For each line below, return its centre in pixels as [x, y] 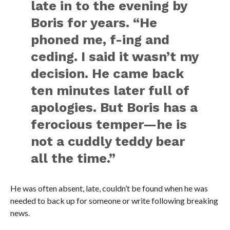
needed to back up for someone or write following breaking [114, 200]
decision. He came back [108, 73]
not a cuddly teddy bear [108, 141]
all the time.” [73, 158]
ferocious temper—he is [109, 124]
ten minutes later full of [110, 90]
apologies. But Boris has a [114, 107]
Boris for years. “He [94, 22]
